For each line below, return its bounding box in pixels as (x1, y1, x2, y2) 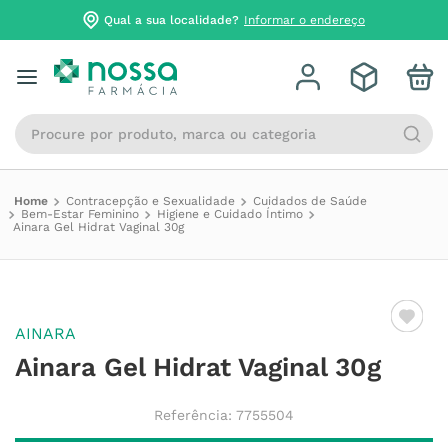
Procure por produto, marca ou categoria (14, 112, 338, 131)
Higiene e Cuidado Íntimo (157, 207, 303, 221)
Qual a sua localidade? (104, 12, 239, 27)
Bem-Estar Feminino (21, 207, 139, 221)
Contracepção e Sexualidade (66, 194, 235, 208)
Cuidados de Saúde (253, 194, 367, 208)
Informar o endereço (244, 12, 365, 27)
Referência (154, 407, 228, 423)
